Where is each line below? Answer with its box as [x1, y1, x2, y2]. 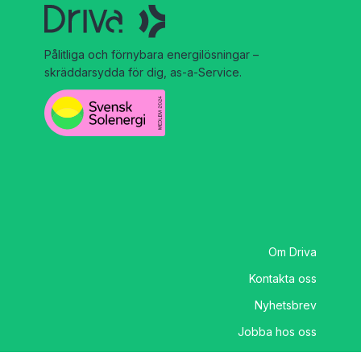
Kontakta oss [249, 272, 317, 286]
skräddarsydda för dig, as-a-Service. [44, 65, 242, 80]
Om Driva [268, 245, 317, 259]
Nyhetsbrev [255, 298, 317, 313]
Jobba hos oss [238, 325, 317, 339]
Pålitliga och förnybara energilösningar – [44, 48, 259, 62]
